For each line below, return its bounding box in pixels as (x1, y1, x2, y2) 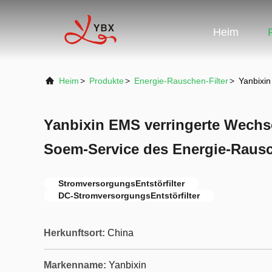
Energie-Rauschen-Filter (134, 76, 228, 86)
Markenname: (44, 260, 106, 270)
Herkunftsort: (44, 228, 105, 238)
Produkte (89, 76, 124, 86)
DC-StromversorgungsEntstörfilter (58, 191, 200, 200)
